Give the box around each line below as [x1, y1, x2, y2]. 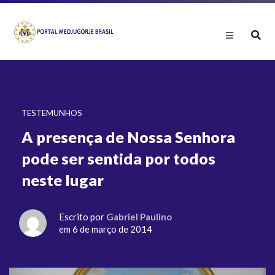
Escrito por [59, 211, 106, 222]
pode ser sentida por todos [21, 149, 215, 168]
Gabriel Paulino [106, 211, 172, 222]
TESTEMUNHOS [21, 108, 82, 118]
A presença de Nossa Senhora [21, 128, 235, 146]
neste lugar [21, 171, 104, 189]
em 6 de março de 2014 [59, 223, 152, 234]
